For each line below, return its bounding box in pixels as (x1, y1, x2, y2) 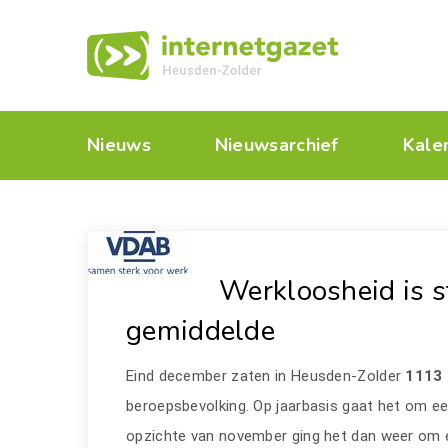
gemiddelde (126, 312, 276, 350)
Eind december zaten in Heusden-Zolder (126, 367, 406, 385)
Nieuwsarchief (214, 133, 339, 157)
